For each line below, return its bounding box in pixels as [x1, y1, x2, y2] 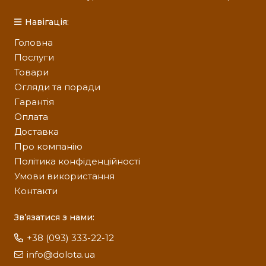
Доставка [14, 125, 59, 137]
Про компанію [14, 140, 83, 152]
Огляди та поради [14, 81, 100, 93]
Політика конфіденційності [14, 155, 140, 167]
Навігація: [24, 16, 69, 27]
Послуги [14, 51, 54, 63]
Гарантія [14, 96, 54, 107]
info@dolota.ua [27, 248, 95, 260]
